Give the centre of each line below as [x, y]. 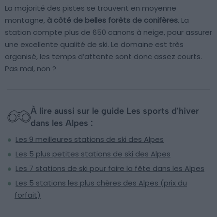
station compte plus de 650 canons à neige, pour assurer [108, 32]
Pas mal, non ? [31, 68]
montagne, [26, 20]
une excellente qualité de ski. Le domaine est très [94, 44]
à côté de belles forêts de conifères [112, 20]
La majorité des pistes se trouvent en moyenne [91, 8]
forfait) [28, 195]
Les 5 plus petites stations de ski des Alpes [93, 154]
